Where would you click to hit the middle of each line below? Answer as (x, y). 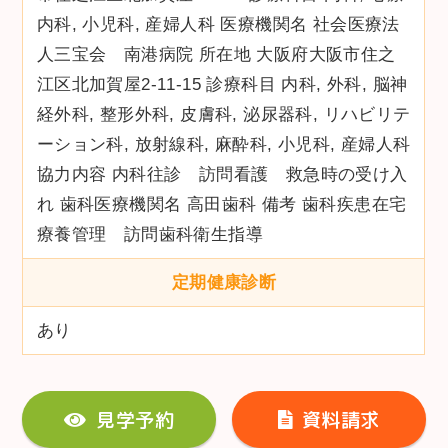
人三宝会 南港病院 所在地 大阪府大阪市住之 (216, 54)
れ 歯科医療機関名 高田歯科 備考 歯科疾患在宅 (221, 204)
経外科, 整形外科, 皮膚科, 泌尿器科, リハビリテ (223, 114)
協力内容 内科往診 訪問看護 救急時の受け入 (222, 174)
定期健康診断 (224, 282)
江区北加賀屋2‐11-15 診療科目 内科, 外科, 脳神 (222, 84)
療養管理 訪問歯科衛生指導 (150, 234)
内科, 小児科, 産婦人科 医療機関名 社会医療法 (218, 24)
